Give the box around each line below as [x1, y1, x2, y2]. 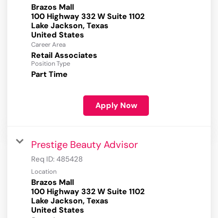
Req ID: [31, 154, 56, 164]
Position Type [31, 59, 70, 68]
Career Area [31, 40, 66, 49]
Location [31, 167, 56, 176]
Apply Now [95, 100, 137, 111]
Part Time [31, 69, 68, 80]
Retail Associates [31, 50, 97, 61]
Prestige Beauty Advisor [31, 138, 138, 151]
